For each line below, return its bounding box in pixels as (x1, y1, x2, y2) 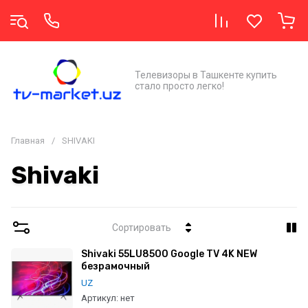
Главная (11, 135, 45, 146)
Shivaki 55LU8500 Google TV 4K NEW (81, 248, 257, 260)
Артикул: (81, 293, 118, 304)
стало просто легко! (135, 80, 224, 91)
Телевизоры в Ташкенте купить (135, 69, 277, 80)
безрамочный (81, 261, 150, 272)
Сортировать (112, 222, 171, 233)
